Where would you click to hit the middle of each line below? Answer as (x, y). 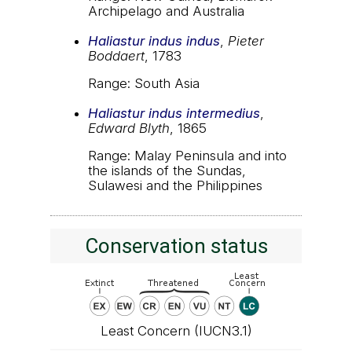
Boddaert (116, 55)
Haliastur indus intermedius (174, 113)
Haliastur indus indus (154, 40)
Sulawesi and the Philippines (175, 185)
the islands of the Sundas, (167, 170)
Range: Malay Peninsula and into (187, 155)
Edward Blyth (129, 128)
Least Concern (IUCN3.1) (176, 331)
